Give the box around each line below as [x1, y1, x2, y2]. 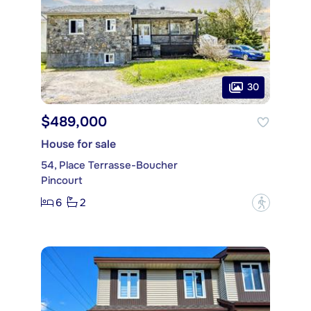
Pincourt [41, 173, 83, 187]
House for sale [41, 136, 116, 151]
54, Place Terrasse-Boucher [41, 158, 178, 172]
